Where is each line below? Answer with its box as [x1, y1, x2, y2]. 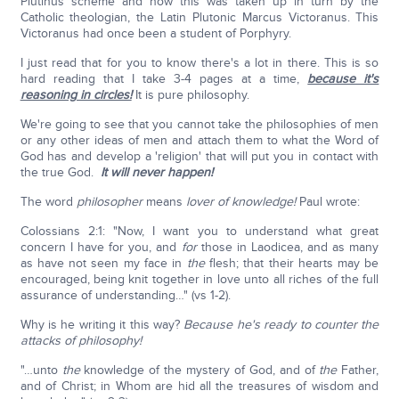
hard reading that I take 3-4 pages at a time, [20, 71, 308, 87]
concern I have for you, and [20, 240, 182, 256]
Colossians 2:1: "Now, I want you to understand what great [20, 224, 379, 240]
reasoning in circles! [20, 87, 132, 103]
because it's [307, 71, 379, 87]
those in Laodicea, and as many [200, 240, 379, 256]
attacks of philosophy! [20, 333, 142, 349]
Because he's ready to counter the [183, 317, 379, 333]
